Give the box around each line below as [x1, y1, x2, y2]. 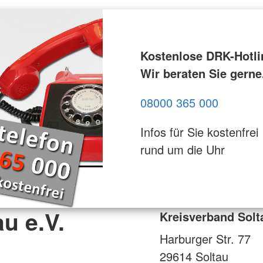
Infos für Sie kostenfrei [140, 123, 258, 140]
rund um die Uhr [140, 140, 225, 158]
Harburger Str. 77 [160, 230, 251, 247]
